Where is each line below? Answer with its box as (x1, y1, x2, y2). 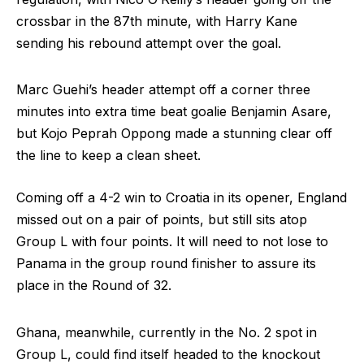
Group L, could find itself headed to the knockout (16, 345, 320, 362)
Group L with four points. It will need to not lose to (16, 232, 328, 249)
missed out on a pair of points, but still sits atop (16, 210, 307, 227)
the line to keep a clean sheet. (16, 146, 201, 163)
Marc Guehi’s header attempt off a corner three (16, 80, 310, 97)
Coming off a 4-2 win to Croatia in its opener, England (16, 188, 347, 206)
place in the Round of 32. (16, 276, 171, 293)
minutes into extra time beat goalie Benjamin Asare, (16, 102, 331, 119)
